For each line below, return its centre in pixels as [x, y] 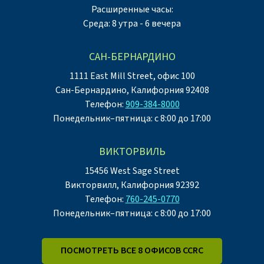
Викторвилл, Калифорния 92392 [132, 185]
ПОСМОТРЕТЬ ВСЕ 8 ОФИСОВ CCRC [132, 251]
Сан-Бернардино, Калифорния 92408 [132, 90]
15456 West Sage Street [132, 171]
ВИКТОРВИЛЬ [132, 151]
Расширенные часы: [132, 9]
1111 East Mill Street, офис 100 [132, 76]
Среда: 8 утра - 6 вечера [132, 23]
